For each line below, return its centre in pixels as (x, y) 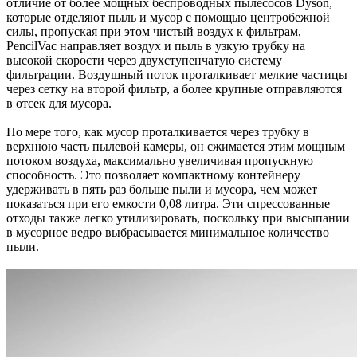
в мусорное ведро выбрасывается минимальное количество (168, 232)
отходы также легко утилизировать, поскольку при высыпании (178, 218)
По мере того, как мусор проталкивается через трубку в (158, 132)
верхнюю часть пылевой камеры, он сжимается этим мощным (176, 146)
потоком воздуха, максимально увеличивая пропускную (160, 161)
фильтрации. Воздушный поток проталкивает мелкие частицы (177, 75)
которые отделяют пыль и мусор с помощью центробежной (168, 17)
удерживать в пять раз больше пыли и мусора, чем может (162, 189)
